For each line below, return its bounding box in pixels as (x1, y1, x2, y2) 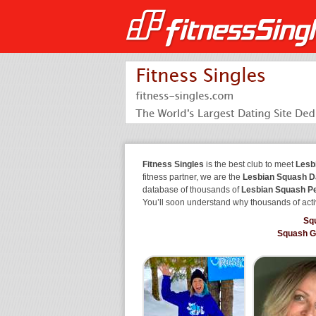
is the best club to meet (204, 159, 296, 169)
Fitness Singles (142, 159, 204, 169)
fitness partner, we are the (142, 172, 243, 182)
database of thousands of (142, 185, 241, 195)
